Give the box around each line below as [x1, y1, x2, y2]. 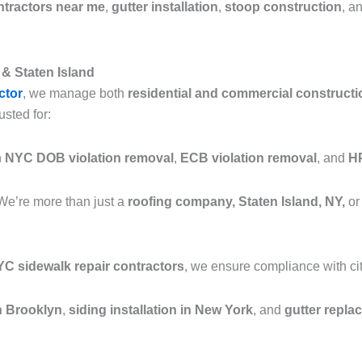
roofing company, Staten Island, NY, [128, 195, 345, 209]
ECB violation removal [180, 151, 317, 166]
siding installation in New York [69, 303, 253, 318]
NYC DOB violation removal [5, 151, 174, 166]
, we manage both [23, 86, 128, 101]
